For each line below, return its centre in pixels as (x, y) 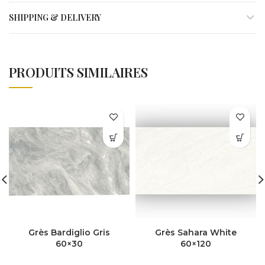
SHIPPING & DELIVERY (55, 18)
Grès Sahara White (196, 233)
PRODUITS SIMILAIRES (78, 72)
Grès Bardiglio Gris (69, 233)
